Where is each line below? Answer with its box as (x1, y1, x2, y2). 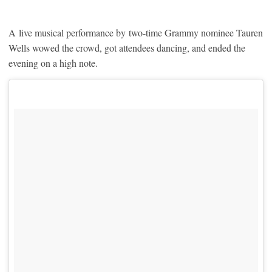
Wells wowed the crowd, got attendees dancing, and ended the (8, 41, 245, 55)
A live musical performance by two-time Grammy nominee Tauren (8, 26, 263, 39)
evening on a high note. (8, 56, 98, 70)
